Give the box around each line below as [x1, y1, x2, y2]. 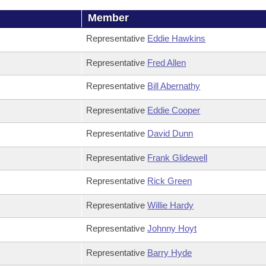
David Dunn [147, 128, 194, 138]
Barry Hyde [147, 248, 192, 258]
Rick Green [147, 176, 192, 186]
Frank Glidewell [147, 153, 208, 163]
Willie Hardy [147, 200, 194, 210]
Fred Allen [147, 58, 186, 68]
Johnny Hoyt [147, 223, 197, 233]
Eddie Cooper [147, 105, 201, 115]
